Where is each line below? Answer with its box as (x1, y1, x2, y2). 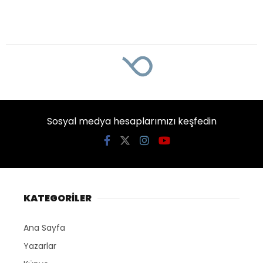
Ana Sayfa (23, 221, 65, 234)
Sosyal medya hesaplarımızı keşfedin (46, 114, 217, 128)
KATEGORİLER (23, 191, 92, 205)
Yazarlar (23, 240, 56, 252)
